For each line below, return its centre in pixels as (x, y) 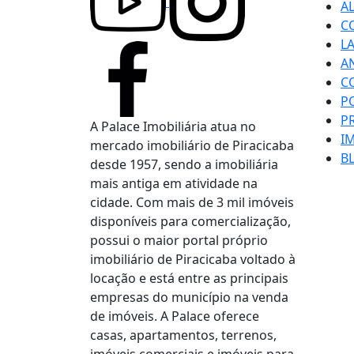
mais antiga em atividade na (174, 183)
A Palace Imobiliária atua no (173, 126)
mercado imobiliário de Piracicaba (192, 145)
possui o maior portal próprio (179, 240)
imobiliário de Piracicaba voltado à (193, 259)
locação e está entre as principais (189, 278)
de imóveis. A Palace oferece (175, 316)
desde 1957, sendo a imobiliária (184, 164)
